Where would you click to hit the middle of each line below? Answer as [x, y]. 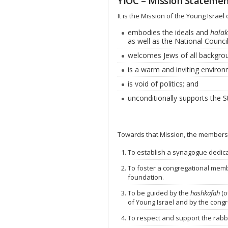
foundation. [146, 177]
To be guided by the [159, 193]
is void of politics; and [163, 84]
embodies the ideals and [169, 32]
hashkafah [206, 193]
